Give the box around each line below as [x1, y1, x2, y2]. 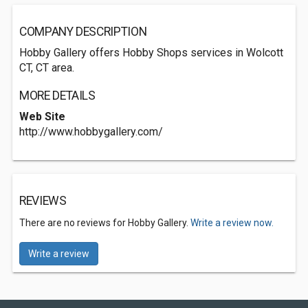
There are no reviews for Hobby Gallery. [19, 217, 190, 228]
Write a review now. [190, 217, 274, 228]
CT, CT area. [19, 61, 74, 74]
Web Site [19, 110, 65, 123]
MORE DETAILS [19, 89, 96, 102]
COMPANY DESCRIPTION [19, 25, 147, 38]
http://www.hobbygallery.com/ [19, 125, 163, 138]
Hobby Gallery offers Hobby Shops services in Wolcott [19, 46, 283, 59]
